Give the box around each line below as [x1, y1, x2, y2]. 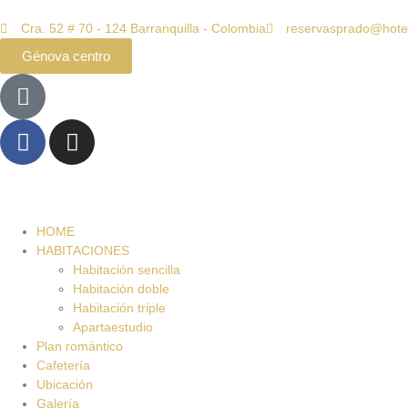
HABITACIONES [36, 243, 129, 258]
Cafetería [36, 358, 90, 372]
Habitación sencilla [73, 262, 180, 277]
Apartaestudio [73, 320, 153, 334]
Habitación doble [73, 281, 169, 296]
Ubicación [36, 377, 93, 392]
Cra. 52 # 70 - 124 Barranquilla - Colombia [20, 21, 266, 36]
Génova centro [22, 48, 110, 64]
